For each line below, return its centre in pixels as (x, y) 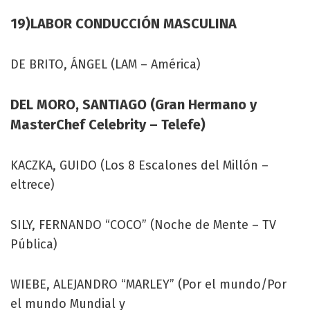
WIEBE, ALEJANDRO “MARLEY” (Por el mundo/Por (148, 284)
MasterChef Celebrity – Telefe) (108, 124)
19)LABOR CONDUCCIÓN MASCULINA (124, 23)
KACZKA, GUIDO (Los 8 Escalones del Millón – (139, 165)
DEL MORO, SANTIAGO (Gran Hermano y (134, 104)
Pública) (34, 244)
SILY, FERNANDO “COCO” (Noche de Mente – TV (143, 225)
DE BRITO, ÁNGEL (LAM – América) (106, 64)
